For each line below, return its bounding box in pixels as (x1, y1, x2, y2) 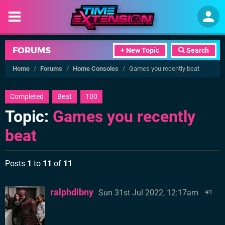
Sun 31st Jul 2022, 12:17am (98, 188, 198, 197)
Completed (10, 92, 44, 101)
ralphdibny (50, 187, 93, 197)
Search (185, 46, 209, 55)
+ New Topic (121, 46, 159, 55)
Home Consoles (73, 65, 119, 72)
